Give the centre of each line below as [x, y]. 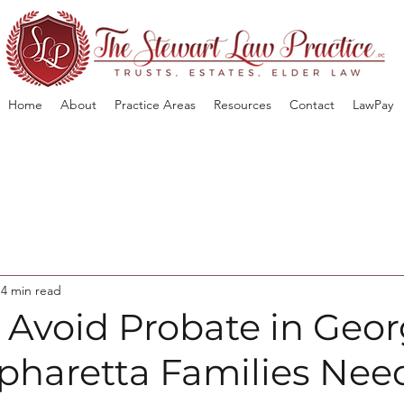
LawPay [372, 105]
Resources [242, 105]
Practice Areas [155, 105]
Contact [312, 105]
